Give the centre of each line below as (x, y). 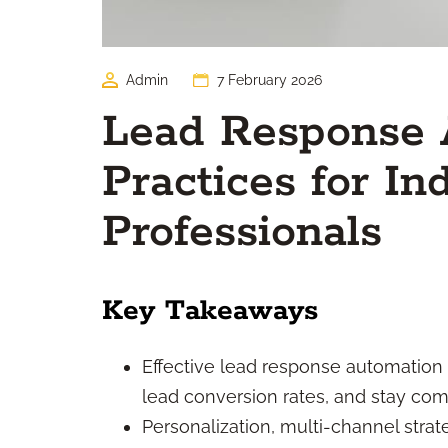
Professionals (242, 232)
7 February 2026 (269, 80)
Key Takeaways (210, 311)
